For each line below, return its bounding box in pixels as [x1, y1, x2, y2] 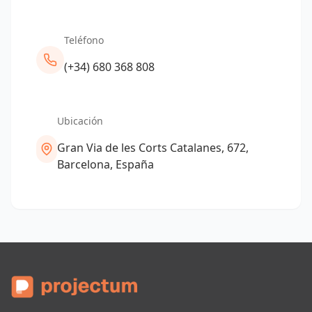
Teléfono [64, 33, 104, 47]
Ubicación [57, 114, 104, 127]
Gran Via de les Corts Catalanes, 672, [57, 140, 249, 155]
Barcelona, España [57, 157, 155, 172]
